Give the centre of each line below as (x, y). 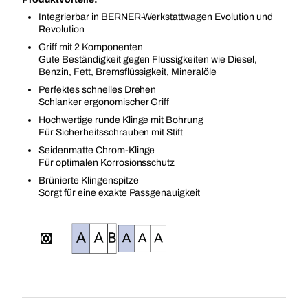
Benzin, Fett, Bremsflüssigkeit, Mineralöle (128, 72)
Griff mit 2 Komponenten (91, 47)
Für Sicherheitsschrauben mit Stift (111, 132)
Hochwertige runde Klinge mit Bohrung (121, 120)
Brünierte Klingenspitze (89, 180)
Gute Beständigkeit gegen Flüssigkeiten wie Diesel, (148, 59)
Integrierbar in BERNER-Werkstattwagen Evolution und (156, 17)
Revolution (62, 29)
